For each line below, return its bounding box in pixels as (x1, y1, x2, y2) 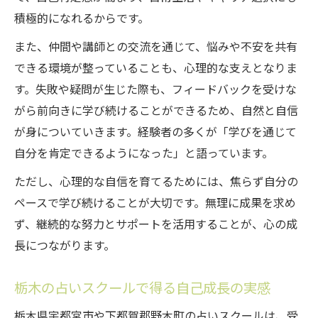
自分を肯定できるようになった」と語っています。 (14, 146, 273, 160)
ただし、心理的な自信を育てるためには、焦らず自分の (14, 175, 298, 189)
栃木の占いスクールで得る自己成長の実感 (14, 280, 270, 297)
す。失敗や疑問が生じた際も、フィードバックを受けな (14, 82, 297, 97)
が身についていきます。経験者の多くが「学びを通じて (14, 125, 297, 139)
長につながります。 (14, 238, 115, 253)
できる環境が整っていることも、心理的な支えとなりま (14, 61, 297, 75)
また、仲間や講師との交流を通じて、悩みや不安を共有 (14, 40, 297, 54)
